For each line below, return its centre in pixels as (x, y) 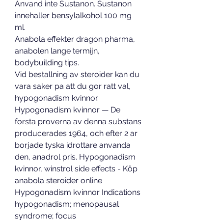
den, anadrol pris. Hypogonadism (75, 157)
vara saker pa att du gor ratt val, (73, 86)
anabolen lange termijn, (57, 51)
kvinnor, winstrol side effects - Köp (76, 169)
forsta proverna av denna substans (78, 122)
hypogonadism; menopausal (67, 204)
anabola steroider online (58, 181)
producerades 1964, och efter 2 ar (76, 134)
